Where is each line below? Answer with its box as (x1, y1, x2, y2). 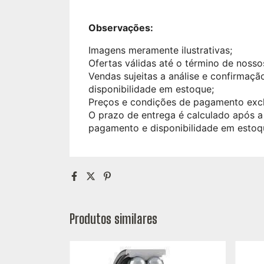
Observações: (88, 22, 153, 34)
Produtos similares (70, 210, 157, 227)
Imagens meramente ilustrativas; (88, 44, 232, 57)
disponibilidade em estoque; (88, 83, 214, 95)
